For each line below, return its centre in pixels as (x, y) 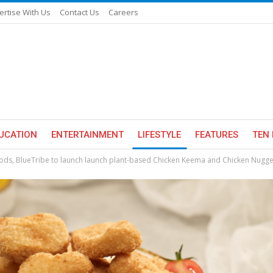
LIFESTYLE (159, 135)
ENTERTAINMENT (87, 135)
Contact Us (80, 12)
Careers (123, 12)
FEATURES (217, 135)
